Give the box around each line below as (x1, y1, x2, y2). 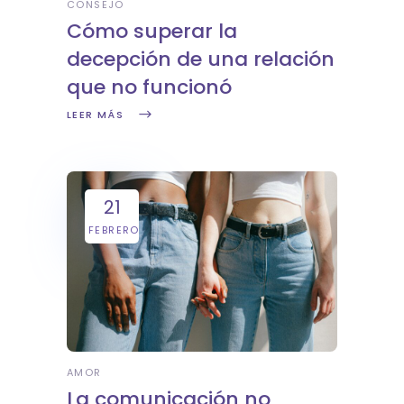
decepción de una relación (67, 44, 335, 73)
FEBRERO (88, 222, 140, 237)
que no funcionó (67, 72, 232, 101)
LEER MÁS (67, 107, 124, 123)
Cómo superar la (67, 16, 237, 45)
